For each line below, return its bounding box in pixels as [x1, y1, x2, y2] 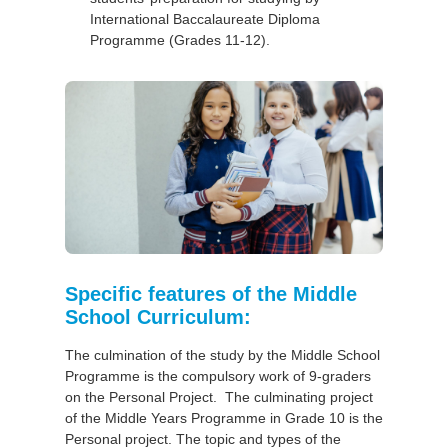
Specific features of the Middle [64, 283, 357, 306]
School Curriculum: [64, 306, 251, 329]
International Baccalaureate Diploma [89, 11, 320, 28]
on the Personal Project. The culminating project [64, 389, 373, 406]
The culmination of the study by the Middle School [64, 347, 380, 364]
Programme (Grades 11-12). [89, 32, 270, 49]
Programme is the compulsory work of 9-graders [64, 368, 371, 385]
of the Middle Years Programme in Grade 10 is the [64, 410, 383, 427]
